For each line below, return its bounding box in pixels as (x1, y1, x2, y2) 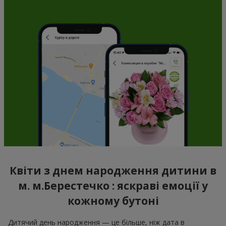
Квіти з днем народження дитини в (10, 163, 216, 178)
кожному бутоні (67, 194, 159, 208)
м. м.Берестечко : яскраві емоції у (18, 179, 208, 193)
